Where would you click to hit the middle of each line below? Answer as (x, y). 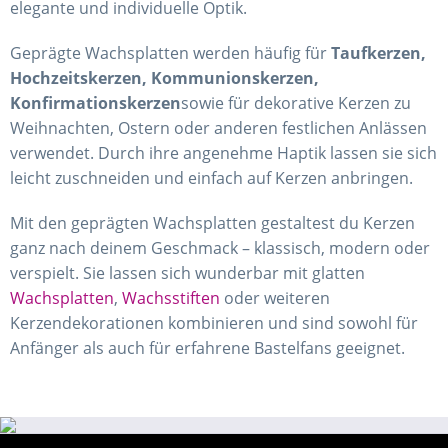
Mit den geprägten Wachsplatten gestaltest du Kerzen (212, 223)
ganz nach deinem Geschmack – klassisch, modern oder (220, 248)
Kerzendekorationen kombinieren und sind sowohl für (214, 323)
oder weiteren (275, 298)
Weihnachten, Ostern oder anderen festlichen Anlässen (218, 128)
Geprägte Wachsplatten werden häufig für (170, 53)
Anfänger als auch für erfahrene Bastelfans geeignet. (207, 348)
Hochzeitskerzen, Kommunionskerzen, (164, 78)
